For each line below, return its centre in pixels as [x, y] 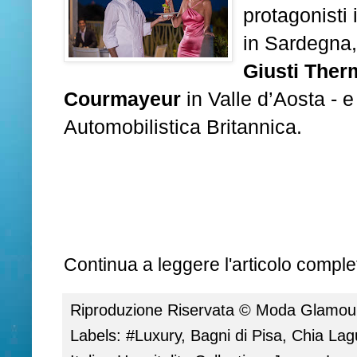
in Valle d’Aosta [253, 100]
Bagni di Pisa [236, 335]
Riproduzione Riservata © [163, 310]
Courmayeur [122, 100]
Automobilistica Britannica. [183, 127]
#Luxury [153, 335]
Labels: [98, 335]
